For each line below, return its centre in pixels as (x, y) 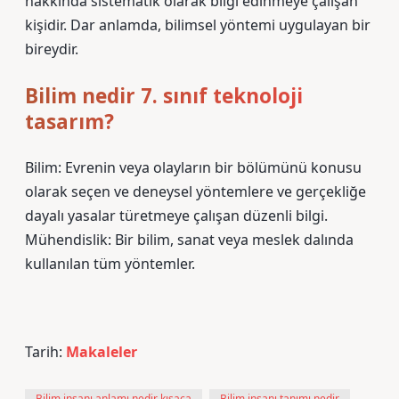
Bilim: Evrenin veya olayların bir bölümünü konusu (193, 167)
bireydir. (52, 49)
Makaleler (102, 352)
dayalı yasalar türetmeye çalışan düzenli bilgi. (176, 216)
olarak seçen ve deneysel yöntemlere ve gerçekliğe (195, 191)
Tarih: (45, 352)
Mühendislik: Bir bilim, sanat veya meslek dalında (189, 240)
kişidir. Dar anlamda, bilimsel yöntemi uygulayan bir (198, 25)
